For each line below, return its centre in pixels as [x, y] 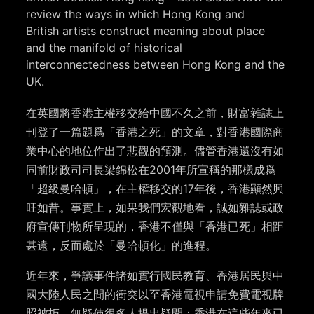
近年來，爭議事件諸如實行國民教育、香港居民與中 [155, 276]
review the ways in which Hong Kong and [136, 14]
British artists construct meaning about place [146, 31]
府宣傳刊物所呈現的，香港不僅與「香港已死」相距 [155, 227]
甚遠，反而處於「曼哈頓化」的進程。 [122, 246]
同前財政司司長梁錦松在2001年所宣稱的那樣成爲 [151, 170]
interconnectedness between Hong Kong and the [156, 65]
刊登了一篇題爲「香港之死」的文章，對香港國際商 [155, 132]
